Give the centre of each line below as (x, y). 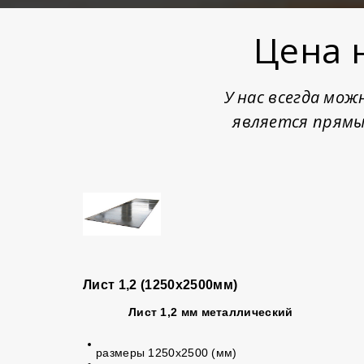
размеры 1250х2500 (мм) (167, 353)
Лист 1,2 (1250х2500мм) (160, 285)
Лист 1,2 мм (163, 312)
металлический (245, 312)
